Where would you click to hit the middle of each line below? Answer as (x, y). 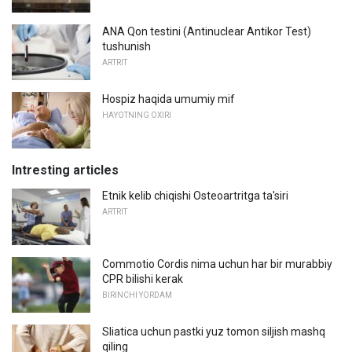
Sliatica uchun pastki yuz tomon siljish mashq (214, 332)
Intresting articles (65, 170)
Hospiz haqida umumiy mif (169, 99)
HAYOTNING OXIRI (137, 115)
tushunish (126, 46)
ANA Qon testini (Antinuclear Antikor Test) (207, 31)
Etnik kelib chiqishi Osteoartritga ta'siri (195, 195)
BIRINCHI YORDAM (137, 295)
